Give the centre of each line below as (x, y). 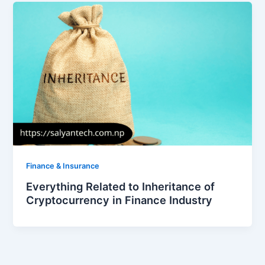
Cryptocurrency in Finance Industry (119, 200)
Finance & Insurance (63, 166)
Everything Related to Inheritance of (121, 186)
